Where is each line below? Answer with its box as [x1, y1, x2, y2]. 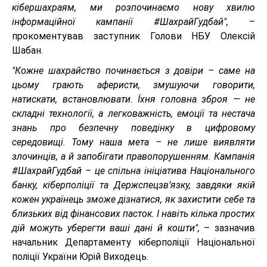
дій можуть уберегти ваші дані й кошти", [12, 222, 200, 234]
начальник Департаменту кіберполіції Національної [12, 237, 255, 248]
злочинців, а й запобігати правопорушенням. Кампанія [12, 151, 255, 162]
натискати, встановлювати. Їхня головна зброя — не [12, 94, 255, 105]
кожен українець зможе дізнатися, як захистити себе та [12, 194, 255, 205]
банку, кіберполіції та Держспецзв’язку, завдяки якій [12, 179, 255, 191]
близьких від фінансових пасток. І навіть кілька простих [12, 208, 255, 219]
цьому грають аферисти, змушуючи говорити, [12, 79, 255, 91]
